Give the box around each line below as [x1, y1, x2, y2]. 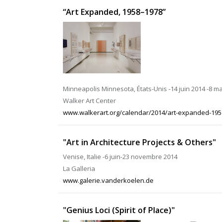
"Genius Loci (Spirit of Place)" [63, 205, 175, 216]
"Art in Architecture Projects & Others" [63, 137, 216, 148]
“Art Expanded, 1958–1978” [63, 6, 166, 17]
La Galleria [63, 164, 95, 173]
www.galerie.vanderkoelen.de [63, 176, 154, 185]
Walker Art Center [63, 96, 116, 105]
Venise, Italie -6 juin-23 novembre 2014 [63, 152, 177, 161]
